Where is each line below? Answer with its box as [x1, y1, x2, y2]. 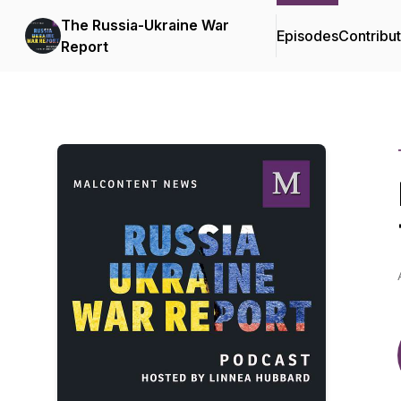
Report [61, 38, 108, 55]
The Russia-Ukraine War [61, 16, 229, 34]
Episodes [277, 27, 338, 45]
